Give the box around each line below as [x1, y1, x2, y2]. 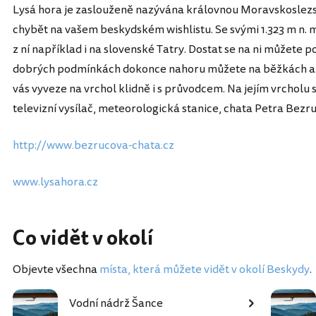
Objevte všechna [13, 261, 99, 279]
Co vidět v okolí [13, 224, 153, 253]
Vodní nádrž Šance [69, 295, 163, 312]
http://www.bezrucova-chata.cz [13, 137, 174, 154]
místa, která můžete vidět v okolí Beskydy [99, 261, 310, 279]
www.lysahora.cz [13, 174, 98, 191]
